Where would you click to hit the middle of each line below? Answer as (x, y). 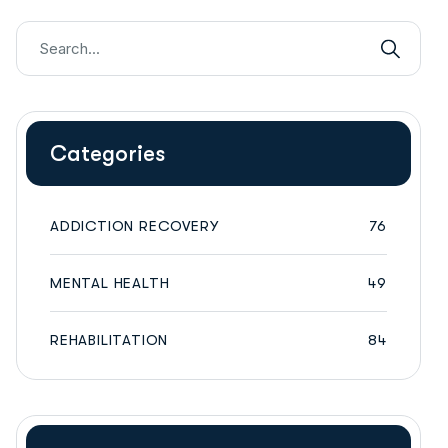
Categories (107, 153)
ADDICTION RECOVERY (134, 226)
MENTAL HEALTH (110, 283)
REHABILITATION (109, 340)
